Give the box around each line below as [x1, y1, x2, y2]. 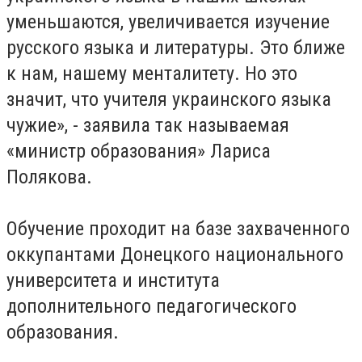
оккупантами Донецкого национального [6, 243, 343, 267]
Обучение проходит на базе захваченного [6, 217, 350, 241]
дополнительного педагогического [6, 295, 297, 318]
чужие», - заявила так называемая [6, 114, 289, 137]
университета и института [6, 269, 220, 293]
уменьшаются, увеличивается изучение [6, 11, 330, 34]
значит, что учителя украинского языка [6, 88, 331, 112]
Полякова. [6, 166, 97, 189]
